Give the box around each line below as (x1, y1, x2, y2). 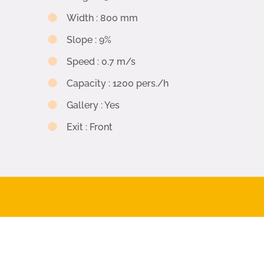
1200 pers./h (113, 77, 169, 89)
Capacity (67, 77, 106, 89)
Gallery (67, 99, 98, 111)
